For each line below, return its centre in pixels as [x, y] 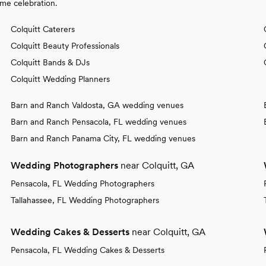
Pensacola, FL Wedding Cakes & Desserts [88, 250]
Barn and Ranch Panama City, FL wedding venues [103, 138]
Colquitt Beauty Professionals [65, 45]
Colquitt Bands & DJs [50, 62]
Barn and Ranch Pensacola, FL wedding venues [99, 121]
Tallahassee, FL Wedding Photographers [85, 200]
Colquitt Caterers [43, 29]
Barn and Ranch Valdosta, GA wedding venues [97, 105]
